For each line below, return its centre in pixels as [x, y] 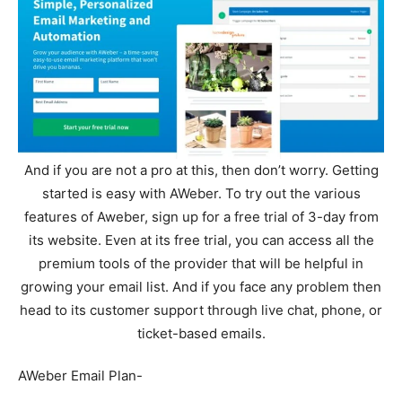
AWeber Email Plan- [80, 375]
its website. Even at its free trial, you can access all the [201, 240]
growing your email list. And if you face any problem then [201, 286]
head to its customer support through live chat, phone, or [201, 310]
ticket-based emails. [201, 333]
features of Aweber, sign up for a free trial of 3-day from [201, 216]
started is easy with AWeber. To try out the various [201, 193]
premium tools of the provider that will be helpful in [201, 263]
